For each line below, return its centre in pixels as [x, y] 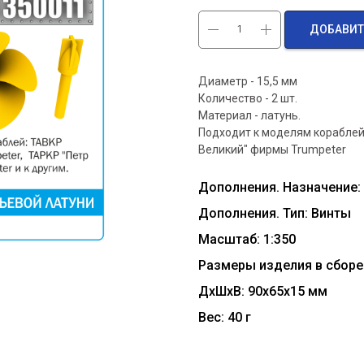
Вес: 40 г [225, 317]
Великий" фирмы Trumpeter [272, 149]
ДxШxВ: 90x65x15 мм [263, 291]
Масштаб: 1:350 [247, 239]
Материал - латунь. [249, 115]
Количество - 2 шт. [248, 98]
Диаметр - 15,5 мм [248, 81]
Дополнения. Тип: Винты [275, 213]
